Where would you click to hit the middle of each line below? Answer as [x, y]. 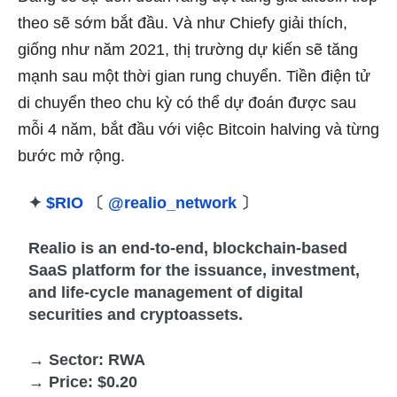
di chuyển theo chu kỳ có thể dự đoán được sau [187, 102]
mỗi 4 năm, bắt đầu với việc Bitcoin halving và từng [198, 129]
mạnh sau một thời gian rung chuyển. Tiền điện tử [194, 76]
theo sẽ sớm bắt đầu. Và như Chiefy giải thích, [183, 23]
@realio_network [173, 202]
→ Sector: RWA [87, 359]
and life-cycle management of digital [166, 292]
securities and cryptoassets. [136, 314]
